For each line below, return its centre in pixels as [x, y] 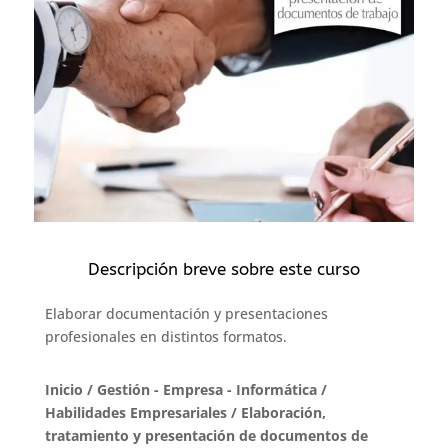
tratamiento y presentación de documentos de [206, 435]
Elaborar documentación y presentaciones [186, 313]
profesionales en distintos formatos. [165, 336]
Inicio [63, 389]
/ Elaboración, [276, 412]
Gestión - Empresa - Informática [206, 389]
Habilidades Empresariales [135, 412]
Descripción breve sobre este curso [223, 268]
